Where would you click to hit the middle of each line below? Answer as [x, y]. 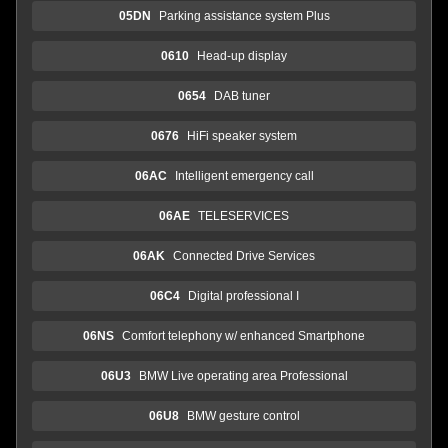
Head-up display [242, 55]
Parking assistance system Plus [244, 15]
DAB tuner [242, 95]
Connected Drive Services [244, 255]
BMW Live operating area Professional [243, 375]
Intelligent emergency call [244, 175]
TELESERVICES [243, 215]
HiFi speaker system [242, 135]
